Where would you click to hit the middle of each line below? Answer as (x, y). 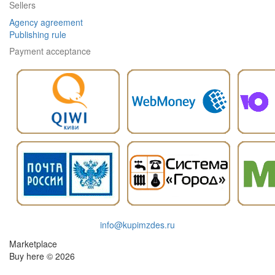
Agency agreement (46, 22)
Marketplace (33, 244)
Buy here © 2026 (42, 256)
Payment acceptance (50, 51)
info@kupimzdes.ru (137, 225)
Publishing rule (38, 34)
